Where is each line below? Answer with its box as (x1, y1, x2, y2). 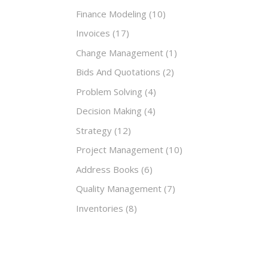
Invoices (76, 27, 110, 39)
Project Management (76, 144, 163, 156)
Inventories (76, 202, 123, 214)
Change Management (76, 46, 163, 59)
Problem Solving (76, 85, 142, 98)
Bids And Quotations (76, 66, 160, 78)
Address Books (76, 163, 139, 175)
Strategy (76, 124, 112, 136)
